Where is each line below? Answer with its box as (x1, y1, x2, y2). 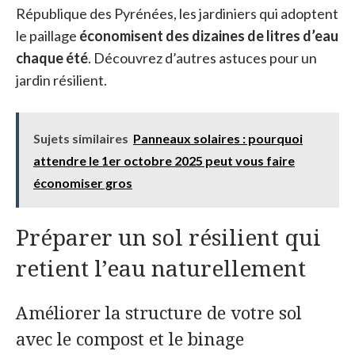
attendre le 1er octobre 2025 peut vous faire (33, 152, 295, 168)
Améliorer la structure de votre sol (16, 300, 302, 324)
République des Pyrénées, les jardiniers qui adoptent (16, 4, 338, 22)
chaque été (16, 48, 88, 67)
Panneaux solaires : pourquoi (133, 130, 303, 146)
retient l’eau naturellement (16, 252, 306, 283)
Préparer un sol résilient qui (16, 221, 321, 252)
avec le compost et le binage (16, 326, 244, 350)
